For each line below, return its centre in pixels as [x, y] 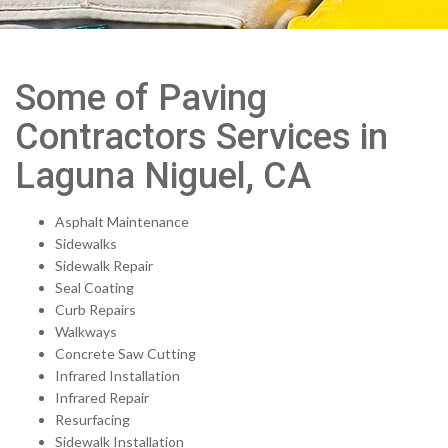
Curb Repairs [95, 309]
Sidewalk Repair [104, 265]
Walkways [86, 331]
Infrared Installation [117, 375]
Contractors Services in [201, 137]
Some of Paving [141, 98]
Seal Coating [94, 287]
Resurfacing [92, 419]
